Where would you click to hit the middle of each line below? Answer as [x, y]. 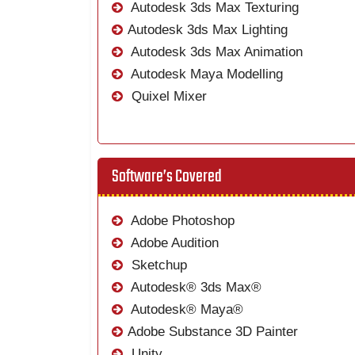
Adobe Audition [174, 243]
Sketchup [158, 265]
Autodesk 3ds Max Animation [216, 52]
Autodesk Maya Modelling [206, 74]
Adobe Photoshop [181, 221]
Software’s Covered [167, 176]
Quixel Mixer [168, 97]
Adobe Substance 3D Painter [213, 332]
